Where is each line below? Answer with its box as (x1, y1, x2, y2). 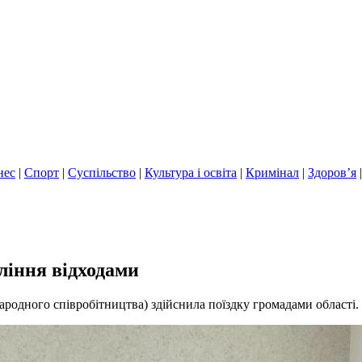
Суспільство (68, 166, 136, 179)
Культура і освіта (145, 166, 237, 179)
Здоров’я (308, 166, 356, 179)
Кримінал (246, 166, 299, 179)
